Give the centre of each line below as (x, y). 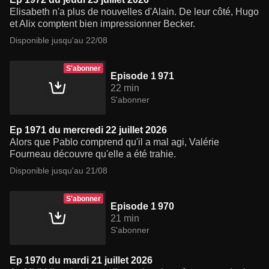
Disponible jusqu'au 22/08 (59, 41)
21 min (125, 219)
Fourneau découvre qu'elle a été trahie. (93, 154)
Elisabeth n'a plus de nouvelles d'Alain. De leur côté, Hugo (134, 12)
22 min (125, 88)
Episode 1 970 (142, 207)
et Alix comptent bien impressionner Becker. (102, 24)
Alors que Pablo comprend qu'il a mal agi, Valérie (114, 142)
